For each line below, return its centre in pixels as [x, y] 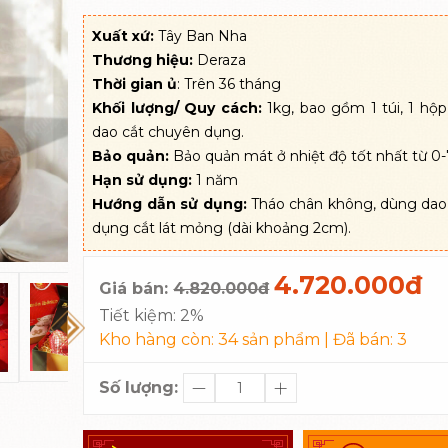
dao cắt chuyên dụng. [168, 132]
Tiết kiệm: [140, 315]
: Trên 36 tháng [229, 84]
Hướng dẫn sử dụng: [169, 204]
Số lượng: [139, 387]
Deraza [220, 60]
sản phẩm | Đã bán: [318, 339]
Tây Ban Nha [201, 36]
